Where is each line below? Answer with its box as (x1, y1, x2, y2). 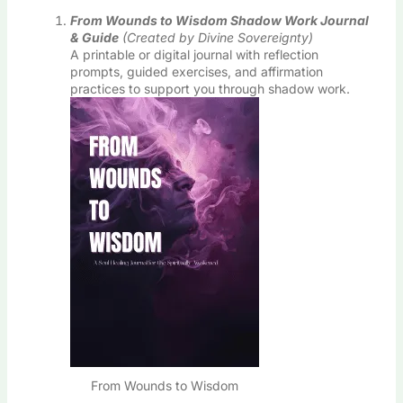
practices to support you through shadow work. (69, 80, 350, 96)
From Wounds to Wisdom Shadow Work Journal (69, 12, 369, 28)
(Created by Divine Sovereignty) (121, 29, 313, 45)
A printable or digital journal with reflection (69, 46, 318, 62)
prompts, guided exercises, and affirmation (69, 63, 323, 79)
